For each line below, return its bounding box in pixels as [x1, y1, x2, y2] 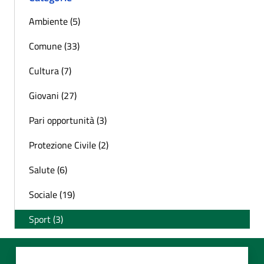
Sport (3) [29, 212, 63, 227]
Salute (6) [29, 163, 67, 177]
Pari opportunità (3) [29, 113, 107, 128]
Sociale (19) [29, 187, 75, 202]
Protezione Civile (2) [29, 138, 108, 153]
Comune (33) [29, 39, 80, 54]
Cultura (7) [29, 64, 71, 78]
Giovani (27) [29, 88, 77, 103]
